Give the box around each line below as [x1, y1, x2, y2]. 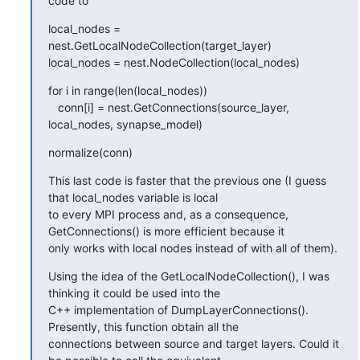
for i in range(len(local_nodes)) [47, 83, 207, 97]
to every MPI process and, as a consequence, [47, 207, 288, 221]
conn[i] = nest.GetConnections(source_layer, [47, 100, 58, 114]
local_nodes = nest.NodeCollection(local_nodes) [47, 55, 300, 69]
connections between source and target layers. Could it [47, 336, 339, 350]
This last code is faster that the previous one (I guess [47, 173, 326, 187]
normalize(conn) [47, 145, 133, 159]
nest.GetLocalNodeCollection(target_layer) [47, 38, 272, 52]
